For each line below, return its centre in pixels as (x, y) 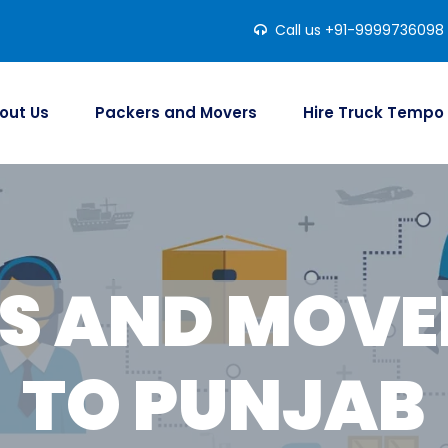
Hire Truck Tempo (373, 112)
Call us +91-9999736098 (359, 30)
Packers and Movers (175, 112)
